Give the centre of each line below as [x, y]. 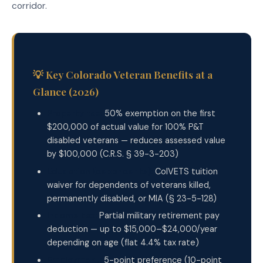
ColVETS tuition [185, 171]
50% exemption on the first [159, 114]
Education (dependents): [100, 171]
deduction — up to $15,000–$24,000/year [132, 229]
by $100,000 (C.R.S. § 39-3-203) [113, 154]
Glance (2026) [66, 92]
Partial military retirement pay [158, 216]
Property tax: [75, 114]
